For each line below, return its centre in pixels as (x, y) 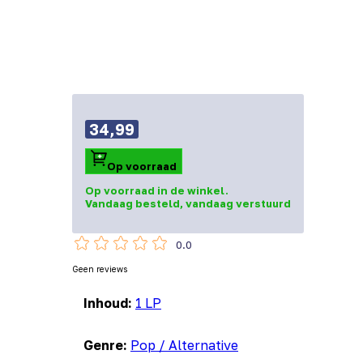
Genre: (107, 346)
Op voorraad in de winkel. (157, 191)
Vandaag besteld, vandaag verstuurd (188, 204)
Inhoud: (109, 303)
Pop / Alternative (184, 346)
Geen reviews (100, 269)
